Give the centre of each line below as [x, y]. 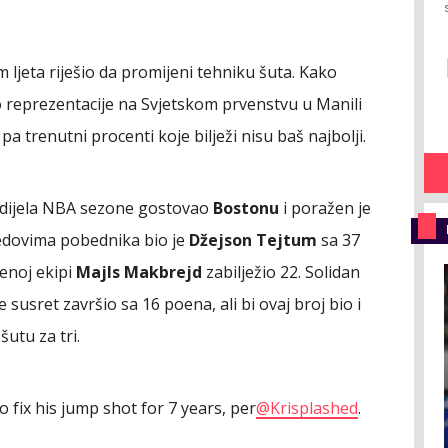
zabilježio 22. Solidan [281, 271]
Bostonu [246, 207]
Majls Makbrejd [139, 271]
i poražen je [325, 207]
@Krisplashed [307, 407]
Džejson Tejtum [253, 239]
